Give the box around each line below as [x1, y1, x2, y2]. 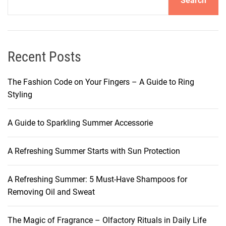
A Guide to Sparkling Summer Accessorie [8, 118, 153, 128]
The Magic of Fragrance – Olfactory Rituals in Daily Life [8, 215, 206, 225]
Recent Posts [8, 48, 81, 65]
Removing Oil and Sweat [8, 187, 95, 197]
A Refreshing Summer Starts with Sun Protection [8, 146, 180, 156]
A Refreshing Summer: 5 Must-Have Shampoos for [8, 174, 187, 184]
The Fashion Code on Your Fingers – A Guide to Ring [8, 77, 194, 87]
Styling [8, 89, 32, 99]
